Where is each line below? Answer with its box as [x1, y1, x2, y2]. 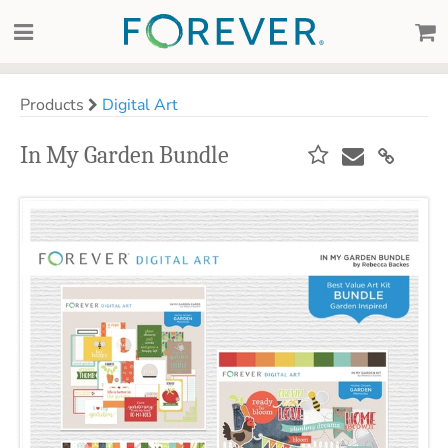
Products [20, 94, 88, 116]
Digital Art [102, 94, 178, 116]
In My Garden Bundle [20, 141, 229, 169]
